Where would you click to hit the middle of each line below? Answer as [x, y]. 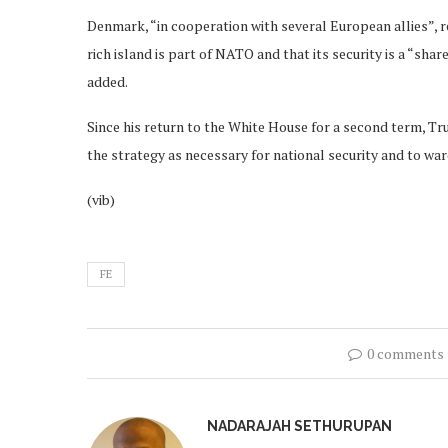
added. [107, 81]
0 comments [406, 353]
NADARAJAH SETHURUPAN [299, 425]
